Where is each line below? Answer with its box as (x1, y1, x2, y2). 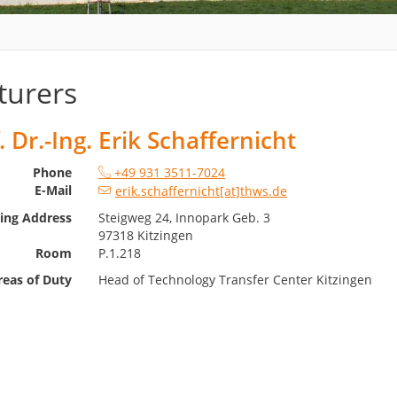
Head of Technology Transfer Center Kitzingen (98, 271, 373, 289)
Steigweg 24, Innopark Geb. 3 (98, 209, 271, 227)
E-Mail (35, 182, 73, 199)
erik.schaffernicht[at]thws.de (115, 183, 288, 200)
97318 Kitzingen (98, 227, 194, 245)
